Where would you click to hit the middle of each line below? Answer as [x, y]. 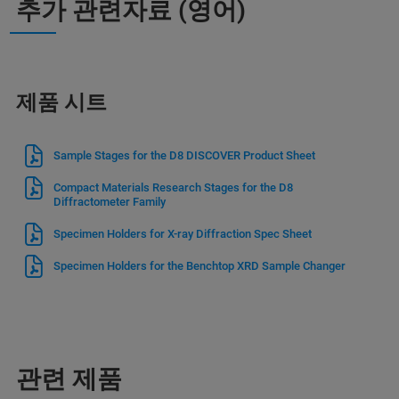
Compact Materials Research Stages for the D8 [173, 187]
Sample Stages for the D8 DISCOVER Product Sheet [184, 155]
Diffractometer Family [110, 201]
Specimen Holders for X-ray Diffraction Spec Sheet [183, 233]
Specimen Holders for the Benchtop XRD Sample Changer [199, 265]
